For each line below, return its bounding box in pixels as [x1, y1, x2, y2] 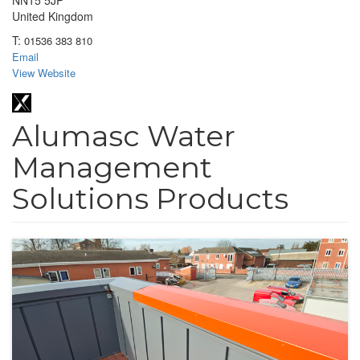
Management [12, 149, 212, 185]
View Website [12, 65, 76, 81]
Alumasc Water [12, 117, 235, 153]
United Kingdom [12, 8, 93, 25]
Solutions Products [12, 180, 288, 216]
